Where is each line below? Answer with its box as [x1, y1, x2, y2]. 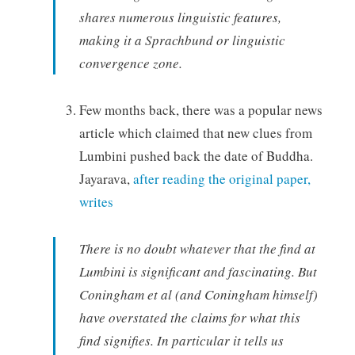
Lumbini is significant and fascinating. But [78, 261, 317, 281]
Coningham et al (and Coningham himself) [78, 284, 318, 303]
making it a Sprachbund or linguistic [78, 31, 285, 50]
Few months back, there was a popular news [78, 101, 323, 120]
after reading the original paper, [132, 170, 311, 189]
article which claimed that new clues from [78, 124, 312, 143]
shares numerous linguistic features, [78, 8, 281, 27]
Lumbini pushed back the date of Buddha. [78, 147, 313, 166]
